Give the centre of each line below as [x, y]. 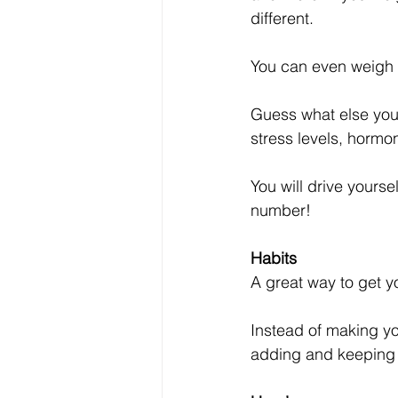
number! [281, 210]
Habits [274, 258]
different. [284, 18]
